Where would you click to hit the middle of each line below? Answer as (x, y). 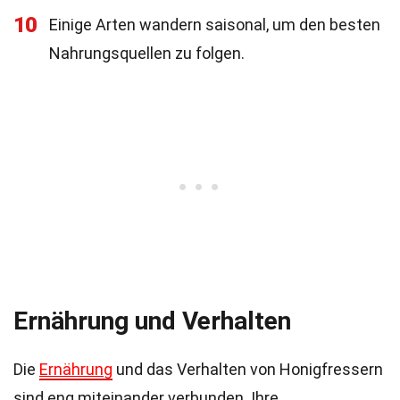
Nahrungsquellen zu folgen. (147, 53)
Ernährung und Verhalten (152, 321)
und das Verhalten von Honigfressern (248, 369)
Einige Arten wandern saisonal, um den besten (215, 25)
